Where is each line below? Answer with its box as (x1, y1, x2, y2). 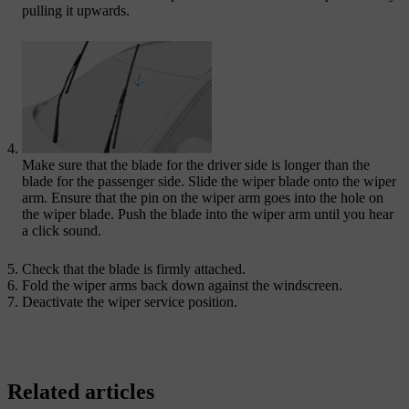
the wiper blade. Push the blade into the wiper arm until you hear (22, 206, 393, 223)
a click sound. (22, 223, 101, 239)
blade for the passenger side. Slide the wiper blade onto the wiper (22, 173, 396, 190)
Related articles (7, 380, 154, 404)
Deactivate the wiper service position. (22, 294, 237, 310)
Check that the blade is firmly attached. (22, 261, 246, 278)
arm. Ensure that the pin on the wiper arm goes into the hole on (22, 190, 383, 206)
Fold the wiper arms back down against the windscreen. (22, 278, 342, 294)
